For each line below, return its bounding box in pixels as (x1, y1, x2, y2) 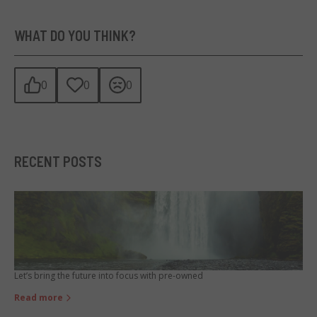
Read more (14, 292, 63, 304)
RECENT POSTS (14, 152, 102, 170)
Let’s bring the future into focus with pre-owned (14, 270, 203, 282)
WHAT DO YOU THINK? (14, 26, 136, 44)
